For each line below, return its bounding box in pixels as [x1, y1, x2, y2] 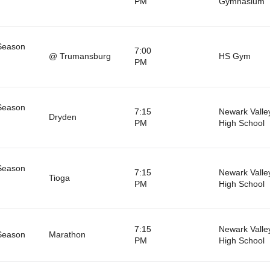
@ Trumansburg [48, 51, 111, 61]
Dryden [48, 111, 77, 122]
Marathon [48, 229, 86, 239]
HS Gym [218, 51, 251, 61]
